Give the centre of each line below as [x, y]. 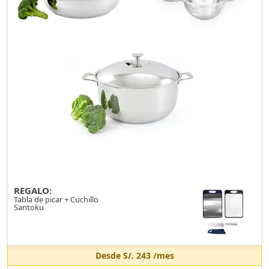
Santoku [29, 207]
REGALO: [33, 190]
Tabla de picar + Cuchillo [56, 199]
